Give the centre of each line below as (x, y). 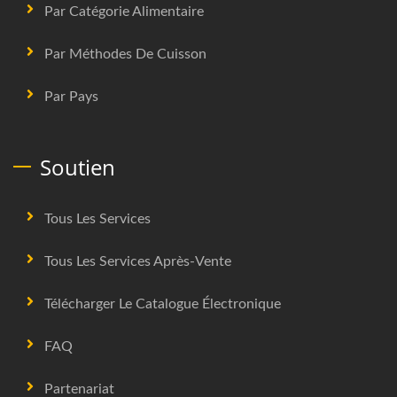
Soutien (78, 167)
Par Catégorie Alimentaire (124, 12)
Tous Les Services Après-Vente (138, 262)
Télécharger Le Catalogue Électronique (163, 304)
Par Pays (71, 97)
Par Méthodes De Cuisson (125, 54)
